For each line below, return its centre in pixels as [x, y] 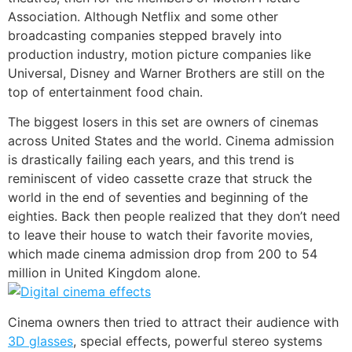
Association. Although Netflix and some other [143, 16]
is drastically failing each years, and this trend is [151, 160]
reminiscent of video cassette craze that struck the [160, 179]
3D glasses [40, 341]
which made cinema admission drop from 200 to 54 [163, 254]
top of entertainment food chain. [105, 92]
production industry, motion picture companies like [159, 54]
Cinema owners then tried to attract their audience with [173, 322]
